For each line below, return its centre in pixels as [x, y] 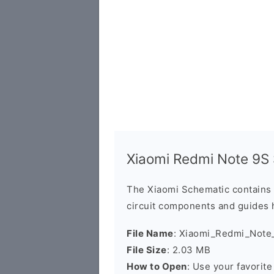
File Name [150, 233]
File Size [147, 250]
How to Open [157, 266]
